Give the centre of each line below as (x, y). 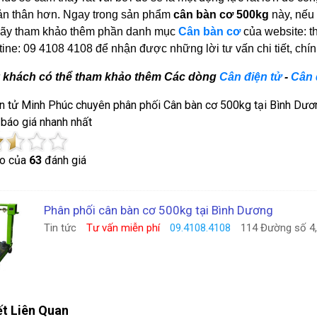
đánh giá (64, 160)
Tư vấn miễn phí (123, 228)
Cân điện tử (252, 77)
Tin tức (60, 228)
